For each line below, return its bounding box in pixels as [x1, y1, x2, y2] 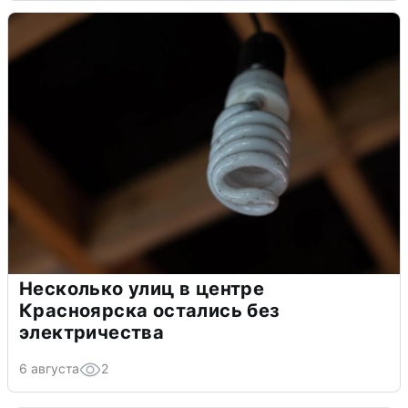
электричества [19, 321, 165, 343]
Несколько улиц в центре [19, 277, 265, 300]
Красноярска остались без [19, 299, 280, 321]
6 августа [19, 360, 79, 376]
